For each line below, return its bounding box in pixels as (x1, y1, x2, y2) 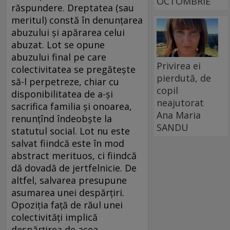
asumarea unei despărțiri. (11, 186, 124, 199)
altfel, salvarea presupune (11, 174, 127, 187)
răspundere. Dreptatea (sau (11, 2, 134, 14)
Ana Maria (157, 108, 201, 121)
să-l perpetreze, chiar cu (11, 75, 119, 88)
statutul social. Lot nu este (11, 125, 130, 138)
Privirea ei (157, 59, 201, 72)
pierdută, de (157, 71, 212, 84)
